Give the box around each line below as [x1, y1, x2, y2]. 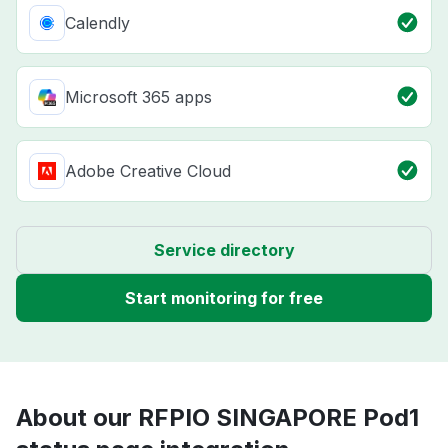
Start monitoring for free [125, 288, 323, 309]
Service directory [153, 240, 295, 261]
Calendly [65, 13, 130, 34]
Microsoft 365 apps [65, 87, 212, 108]
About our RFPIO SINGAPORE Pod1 [16, 403, 419, 433]
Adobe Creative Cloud [65, 161, 231, 182]
